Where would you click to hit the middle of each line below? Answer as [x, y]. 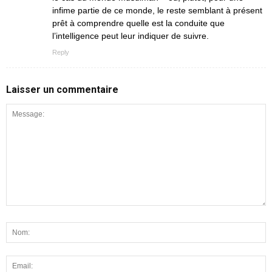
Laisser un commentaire [62, 89]
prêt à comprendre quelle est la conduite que [138, 23]
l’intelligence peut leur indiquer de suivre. [131, 36]
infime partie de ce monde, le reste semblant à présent [157, 10]
